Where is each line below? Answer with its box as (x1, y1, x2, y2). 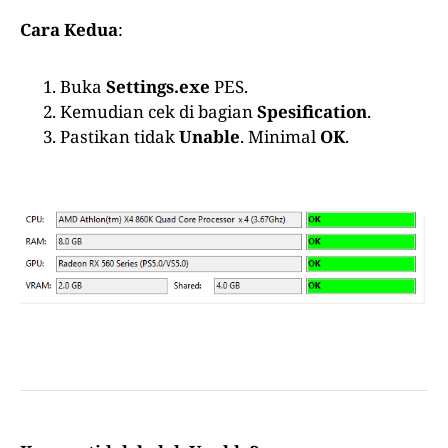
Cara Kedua (20, 18, 118, 42)
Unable (179, 125, 240, 149)
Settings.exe (106, 75, 210, 99)
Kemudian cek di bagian (60, 100, 257, 124)
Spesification (257, 100, 367, 124)
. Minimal (240, 125, 320, 149)
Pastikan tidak (60, 125, 179, 149)
